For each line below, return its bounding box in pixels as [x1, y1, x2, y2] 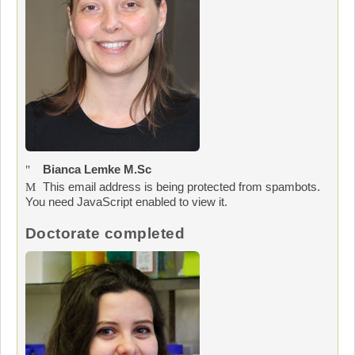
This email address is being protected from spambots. [42, 179, 320, 193]
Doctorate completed [25, 224, 185, 242]
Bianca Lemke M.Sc [42, 162, 151, 176]
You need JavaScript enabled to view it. [25, 194, 227, 208]
